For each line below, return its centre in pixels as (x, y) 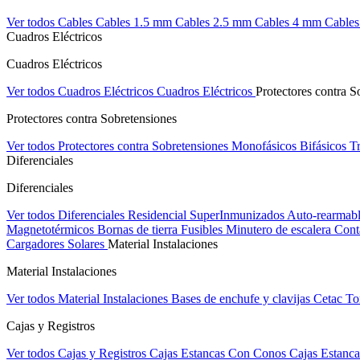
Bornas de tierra (139, 229)
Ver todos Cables (51, 22)
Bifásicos (325, 146)
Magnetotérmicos (52, 229)
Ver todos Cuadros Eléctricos (82, 91)
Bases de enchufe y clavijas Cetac (258, 299)
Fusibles (203, 229)
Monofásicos (266, 146)
